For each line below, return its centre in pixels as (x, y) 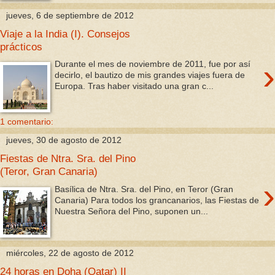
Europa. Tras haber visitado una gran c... (134, 86)
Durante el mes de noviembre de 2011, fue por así (153, 64)
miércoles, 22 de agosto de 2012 (70, 253)
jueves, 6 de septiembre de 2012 (70, 15)
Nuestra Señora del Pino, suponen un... (132, 211)
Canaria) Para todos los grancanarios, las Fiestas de (157, 200)
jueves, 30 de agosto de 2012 (64, 140)
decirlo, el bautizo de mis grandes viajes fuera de (150, 75)
